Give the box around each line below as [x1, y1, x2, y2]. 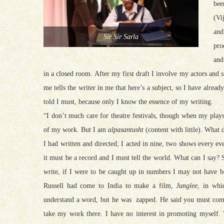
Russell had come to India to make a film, [43, 181, 176, 189]
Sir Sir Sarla [103, 32, 138, 40]
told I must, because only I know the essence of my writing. [43, 97, 213, 105]
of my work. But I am [43, 125, 108, 133]
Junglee [176, 181, 198, 189]
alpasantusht [108, 125, 144, 133]
